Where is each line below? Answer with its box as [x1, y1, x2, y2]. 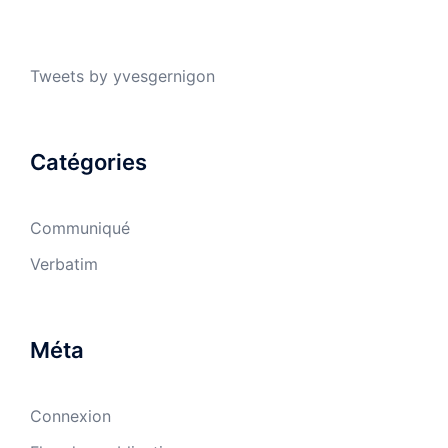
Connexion [30, 406, 111, 426]
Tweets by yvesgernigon [30, 66, 215, 86]
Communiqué [30, 218, 130, 238]
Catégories [30, 149, 147, 175]
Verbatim [30, 254, 98, 274]
